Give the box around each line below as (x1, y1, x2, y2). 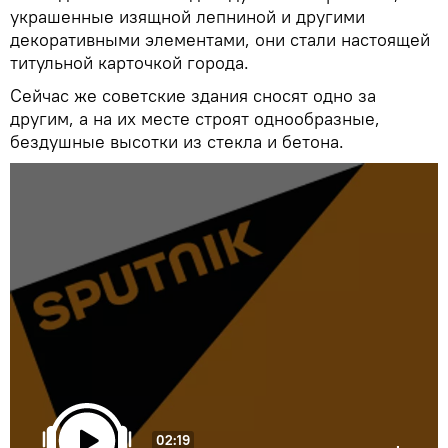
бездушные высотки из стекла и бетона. (10, 129, 349, 153)
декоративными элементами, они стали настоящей (10, 27, 430, 51)
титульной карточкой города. (10, 50, 249, 74)
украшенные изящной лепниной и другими (10, 4, 365, 28)
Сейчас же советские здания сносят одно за (10, 83, 376, 107)
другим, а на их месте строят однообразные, (10, 106, 380, 130)
